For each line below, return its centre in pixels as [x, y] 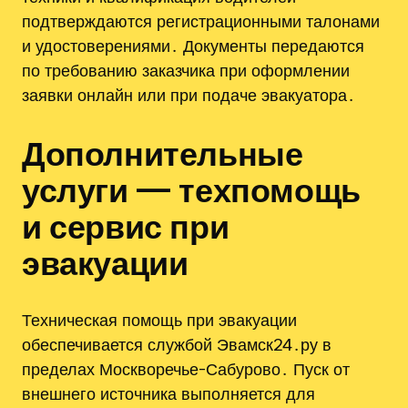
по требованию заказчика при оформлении [186, 70]
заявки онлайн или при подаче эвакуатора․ [189, 94]
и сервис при [126, 225]
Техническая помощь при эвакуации [159, 320]
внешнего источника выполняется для [168, 394]
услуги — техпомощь [191, 189]
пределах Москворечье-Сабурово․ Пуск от [186, 369]
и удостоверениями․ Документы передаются [193, 45]
